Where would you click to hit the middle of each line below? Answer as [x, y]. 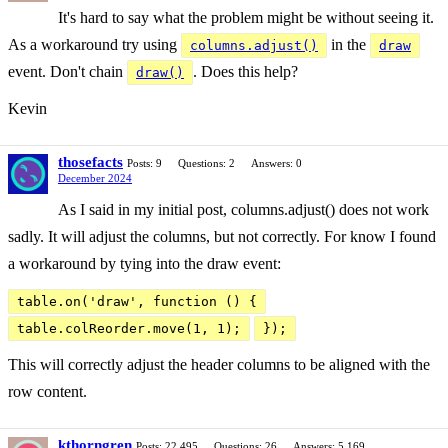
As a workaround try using [94, 44]
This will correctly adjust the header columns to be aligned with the [219, 364]
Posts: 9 [144, 163]
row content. [47, 391]
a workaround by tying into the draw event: [144, 263]
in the [348, 44]
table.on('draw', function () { [137, 301]
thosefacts [90, 162]
